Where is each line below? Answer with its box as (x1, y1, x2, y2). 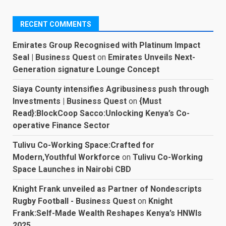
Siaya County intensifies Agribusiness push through (13, 84, 209, 94)
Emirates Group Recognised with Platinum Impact (13, 40, 200, 50)
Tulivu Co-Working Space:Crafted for (13, 140, 154, 150)
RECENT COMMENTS (20, 20, 91, 29)
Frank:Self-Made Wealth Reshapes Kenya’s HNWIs (13, 208, 202, 218)
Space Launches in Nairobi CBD (13, 164, 131, 175)
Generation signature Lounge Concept (13, 65, 159, 75)
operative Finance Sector (13, 121, 110, 131)
